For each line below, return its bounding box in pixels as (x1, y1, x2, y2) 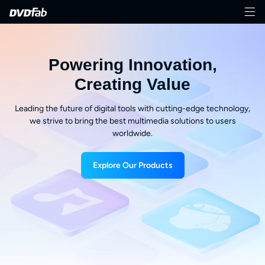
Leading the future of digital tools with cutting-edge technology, (15, 103, 250, 114)
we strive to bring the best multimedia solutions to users (29, 115, 236, 126)
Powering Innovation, (48, 55, 217, 74)
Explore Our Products (92, 160, 173, 170)
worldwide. (112, 128, 153, 138)
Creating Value (75, 75, 190, 93)
